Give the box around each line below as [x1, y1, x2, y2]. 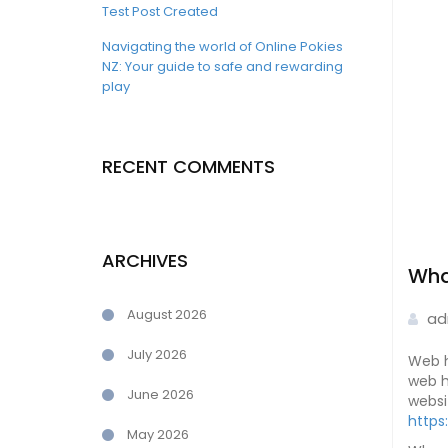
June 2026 [127, 385, 194, 404]
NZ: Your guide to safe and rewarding [102, 57, 343, 76]
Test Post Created [102, 2, 218, 21]
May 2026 [127, 425, 189, 444]
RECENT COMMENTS [102, 154, 275, 179]
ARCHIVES [102, 248, 188, 273]
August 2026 [127, 305, 207, 324]
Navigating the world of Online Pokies [102, 37, 343, 56]
